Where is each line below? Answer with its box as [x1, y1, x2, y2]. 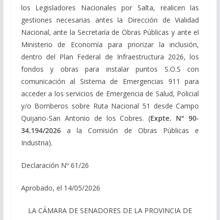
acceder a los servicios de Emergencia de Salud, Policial [21, 88, 199, 98]
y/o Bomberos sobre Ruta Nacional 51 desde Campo [21, 101, 199, 110]
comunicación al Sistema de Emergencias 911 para [21, 76, 199, 86]
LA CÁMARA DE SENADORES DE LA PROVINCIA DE [27, 205, 192, 215]
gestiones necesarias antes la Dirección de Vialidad [21, 15, 199, 25]
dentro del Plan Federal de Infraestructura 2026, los [21, 52, 199, 61]
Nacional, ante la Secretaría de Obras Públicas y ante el [21, 27, 199, 37]
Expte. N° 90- [150, 113, 199, 123]
